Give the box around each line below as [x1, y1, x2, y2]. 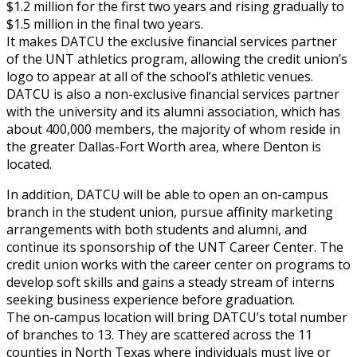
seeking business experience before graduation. [6, 290, 295, 308]
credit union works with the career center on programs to [6, 255, 351, 273]
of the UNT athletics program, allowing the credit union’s [6, 49, 347, 68]
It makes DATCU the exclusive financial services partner [6, 32, 337, 50]
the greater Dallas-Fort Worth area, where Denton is [6, 137, 321, 155]
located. [6, 155, 52, 173]
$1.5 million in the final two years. [6, 14, 203, 33]
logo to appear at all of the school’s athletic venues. [6, 67, 313, 85]
